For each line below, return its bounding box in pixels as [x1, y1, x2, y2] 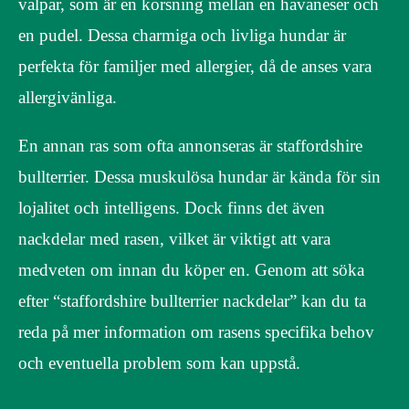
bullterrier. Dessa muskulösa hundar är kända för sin [18, 167, 381, 187]
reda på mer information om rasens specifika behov [18, 322, 374, 342]
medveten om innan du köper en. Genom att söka [18, 260, 364, 280]
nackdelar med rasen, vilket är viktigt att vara [18, 229, 330, 249]
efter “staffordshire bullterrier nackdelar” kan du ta [18, 291, 366, 311]
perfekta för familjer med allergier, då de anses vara [18, 57, 372, 77]
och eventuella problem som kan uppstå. [18, 353, 300, 373]
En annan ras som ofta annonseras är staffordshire [18, 136, 362, 156]
